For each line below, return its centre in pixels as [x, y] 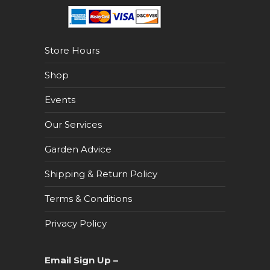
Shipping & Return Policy [101, 174]
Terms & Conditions [88, 199]
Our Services [73, 125]
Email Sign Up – [83, 260]
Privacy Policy [76, 224]
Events [60, 100]
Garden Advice [78, 149]
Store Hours [72, 51]
